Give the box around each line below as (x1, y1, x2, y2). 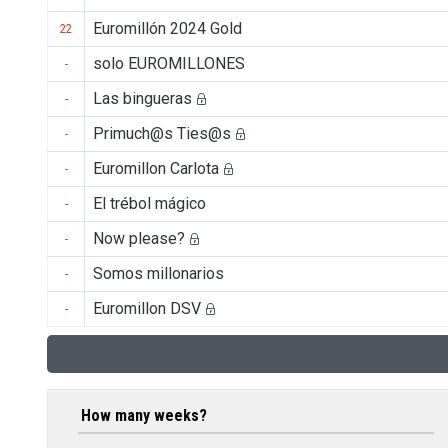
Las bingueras (93, 88, 192, 108)
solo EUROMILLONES (93, 53, 245, 73)
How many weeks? (81, 406, 207, 426)
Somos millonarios (93, 263, 224, 283)
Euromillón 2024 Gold (93, 18, 242, 38)
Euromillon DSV (93, 298, 201, 318)
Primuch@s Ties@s (93, 123, 231, 143)
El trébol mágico (93, 193, 206, 213)
